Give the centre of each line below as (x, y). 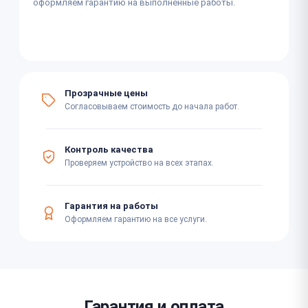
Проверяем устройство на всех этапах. (139, 163)
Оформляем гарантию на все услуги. (136, 219)
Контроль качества (109, 150)
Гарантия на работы (111, 206)
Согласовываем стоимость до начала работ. (152, 107)
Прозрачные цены (106, 93)
